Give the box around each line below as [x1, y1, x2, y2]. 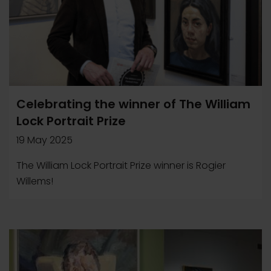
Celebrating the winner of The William [16, 96, 250, 113]
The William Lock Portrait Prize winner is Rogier [16, 158, 226, 172]
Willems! [16, 174, 53, 188]
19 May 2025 [16, 133, 73, 147]
